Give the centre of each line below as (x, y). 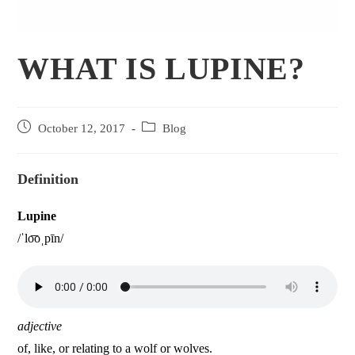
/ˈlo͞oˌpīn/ (41, 239)
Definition (48, 179)
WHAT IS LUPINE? (161, 69)
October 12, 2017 (82, 129)
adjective (40, 326)
